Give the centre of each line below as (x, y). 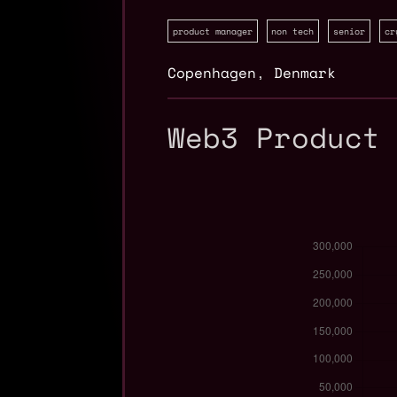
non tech (293, 31)
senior (349, 31)
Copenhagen (212, 73)
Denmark (305, 73)
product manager (212, 31)
